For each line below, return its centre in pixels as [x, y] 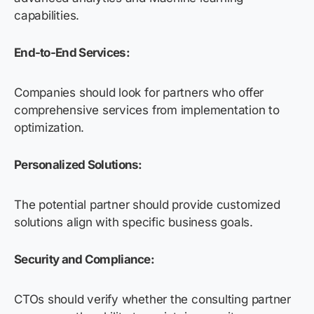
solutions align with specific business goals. [134, 222]
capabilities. [47, 15]
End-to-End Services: [72, 52]
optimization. [49, 127]
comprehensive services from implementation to [147, 110]
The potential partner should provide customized [147, 204]
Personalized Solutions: [78, 164]
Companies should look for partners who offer [139, 92]
